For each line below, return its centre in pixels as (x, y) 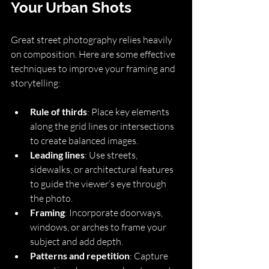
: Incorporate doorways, (115, 212)
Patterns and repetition (80, 255)
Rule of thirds (59, 111)
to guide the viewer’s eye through (99, 183)
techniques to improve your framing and (94, 68)
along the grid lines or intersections (103, 126)
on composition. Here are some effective (94, 54)
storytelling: (36, 83)
